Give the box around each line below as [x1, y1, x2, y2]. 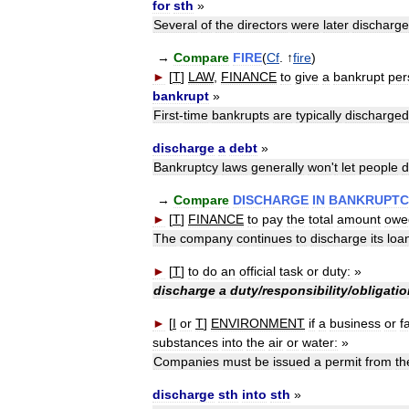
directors [237, 17, 288, 33]
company [180, 231, 233, 246]
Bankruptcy [153, 160, 218, 175]
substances [152, 335, 218, 351]
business [330, 316, 381, 331]
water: [302, 335, 338, 351]
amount [337, 212, 381, 227]
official [239, 264, 276, 279]
